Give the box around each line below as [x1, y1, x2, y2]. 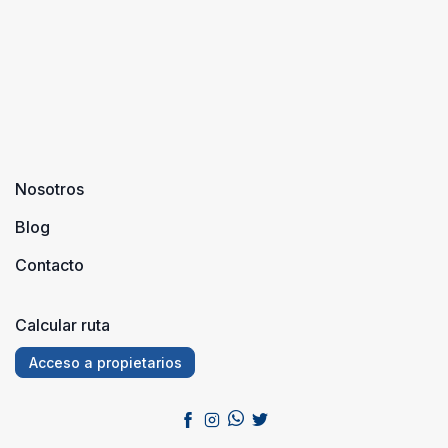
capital [36, 9, 85, 30]
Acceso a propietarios [28, 354, 182, 372]
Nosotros [15, 179, 84, 200]
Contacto [15, 255, 84, 276]
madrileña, [36, 33, 115, 54]
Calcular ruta [15, 315, 110, 336]
